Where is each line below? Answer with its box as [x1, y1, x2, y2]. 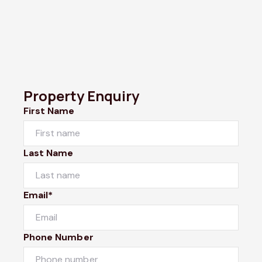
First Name [23, 104, 75, 117]
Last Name [23, 146, 74, 159]
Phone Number [23, 230, 94, 243]
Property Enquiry [23, 85, 139, 105]
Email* [23, 188, 53, 201]
